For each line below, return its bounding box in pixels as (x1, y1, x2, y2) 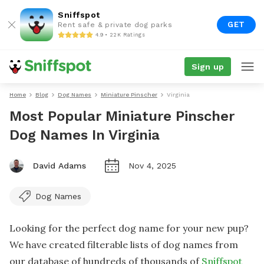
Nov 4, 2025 (128, 161, 176, 170)
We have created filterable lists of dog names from (9, 239, 238, 250)
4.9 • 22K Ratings (95, 31, 145, 38)
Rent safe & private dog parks (58, 21, 173, 29)
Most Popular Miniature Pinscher (9, 108, 235, 124)
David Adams (33, 161, 86, 170)
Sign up (191, 62, 224, 71)
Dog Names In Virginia (9, 127, 160, 143)
